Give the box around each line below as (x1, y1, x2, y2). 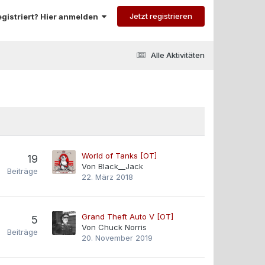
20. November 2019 (82, 233, 153, 243)
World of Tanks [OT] (82, 151, 157, 160)
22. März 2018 (82, 172, 133, 182)
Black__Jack (98, 161, 143, 171)
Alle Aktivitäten (151, 50, 205, 60)
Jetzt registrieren (130, 11, 192, 21)
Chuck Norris (98, 222, 147, 232)
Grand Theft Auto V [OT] (82, 212, 173, 221)
